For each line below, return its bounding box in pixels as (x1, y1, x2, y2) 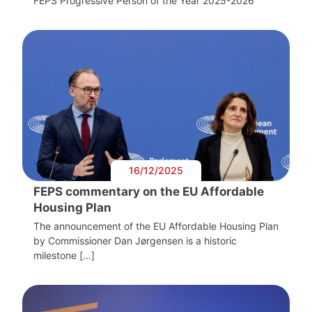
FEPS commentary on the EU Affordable (33, 184, 264, 198)
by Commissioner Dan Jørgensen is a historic (33, 234, 237, 247)
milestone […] (33, 249, 95, 261)
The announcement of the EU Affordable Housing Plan (33, 219, 279, 232)
